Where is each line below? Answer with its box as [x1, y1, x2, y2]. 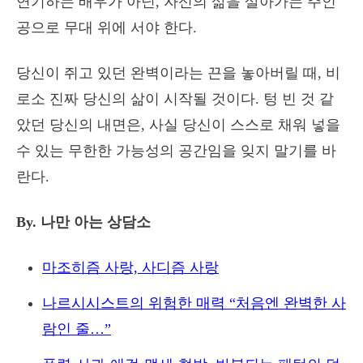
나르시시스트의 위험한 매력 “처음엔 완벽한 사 [42, 295, 346, 311]
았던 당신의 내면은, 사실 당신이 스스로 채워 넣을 [16, 117, 340, 133]
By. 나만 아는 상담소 [16, 214, 151, 230]
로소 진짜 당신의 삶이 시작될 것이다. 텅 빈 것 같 [16, 91, 334, 107]
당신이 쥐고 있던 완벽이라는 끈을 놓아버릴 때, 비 [16, 65, 340, 81]
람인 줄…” [42, 321, 111, 337]
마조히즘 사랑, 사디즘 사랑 [42, 259, 219, 275]
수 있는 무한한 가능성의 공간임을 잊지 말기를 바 [16, 143, 336, 159]
